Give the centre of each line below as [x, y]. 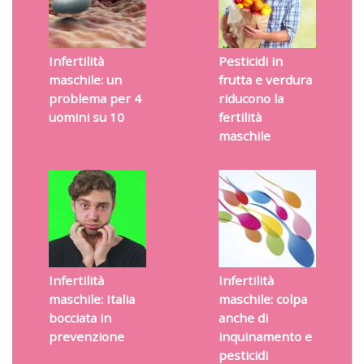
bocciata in [80, 318]
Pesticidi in [250, 61]
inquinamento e [265, 337]
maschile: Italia [91, 299]
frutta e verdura [265, 80]
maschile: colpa [262, 299]
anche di [243, 318]
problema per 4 [95, 99]
